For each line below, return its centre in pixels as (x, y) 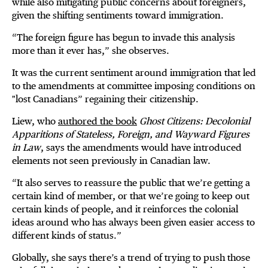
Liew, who (35, 121)
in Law (26, 148)
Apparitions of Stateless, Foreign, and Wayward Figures (131, 135)
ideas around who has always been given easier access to (133, 223)
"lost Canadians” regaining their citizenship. (105, 99)
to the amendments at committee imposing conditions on (134, 86)
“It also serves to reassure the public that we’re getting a (131, 183)
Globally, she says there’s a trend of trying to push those (131, 258)
